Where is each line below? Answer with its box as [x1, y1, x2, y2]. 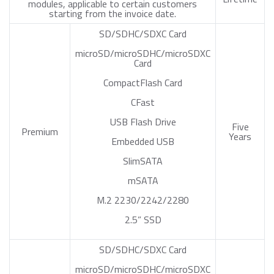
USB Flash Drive [109, 114, 176, 129]
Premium [21, 124, 58, 139]
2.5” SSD [124, 212, 161, 227]
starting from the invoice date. [49, 6, 176, 21]
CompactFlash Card [103, 75, 182, 90]
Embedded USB [111, 134, 174, 149]
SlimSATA [123, 154, 163, 168]
